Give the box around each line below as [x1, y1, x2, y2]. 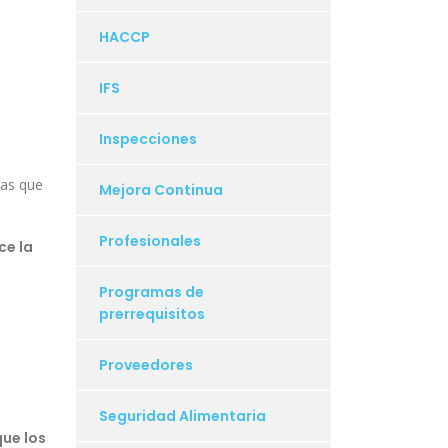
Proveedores [99, 355, 193, 376]
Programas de [99, 282, 204, 303]
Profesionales [99, 231, 201, 252]
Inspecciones [99, 129, 197, 150]
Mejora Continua [99, 180, 223, 201]
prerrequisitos [99, 304, 205, 325]
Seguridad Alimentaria [99, 406, 266, 427]
